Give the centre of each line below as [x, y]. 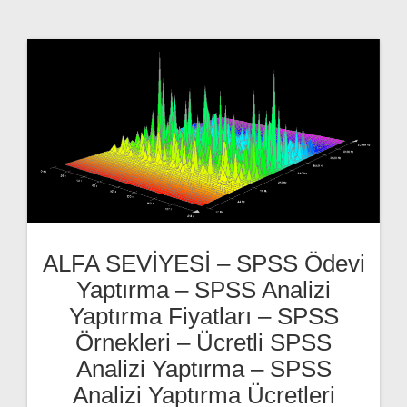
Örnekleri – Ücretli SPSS [203, 343]
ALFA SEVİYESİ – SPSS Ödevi [203, 264]
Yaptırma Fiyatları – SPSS [203, 317]
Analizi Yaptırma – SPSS [203, 369]
